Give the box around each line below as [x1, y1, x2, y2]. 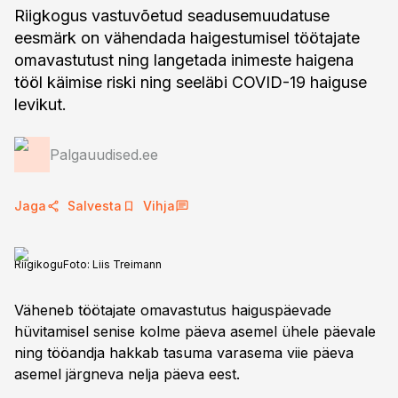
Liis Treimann [92, 258, 162, 271]
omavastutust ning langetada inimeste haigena [14, 51, 354, 69]
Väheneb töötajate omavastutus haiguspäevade [14, 301, 331, 319]
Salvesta [68, 198, 122, 213]
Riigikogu [14, 258, 63, 271]
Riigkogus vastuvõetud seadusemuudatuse [14, 6, 330, 25]
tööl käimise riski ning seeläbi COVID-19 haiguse [14, 73, 367, 92]
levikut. [14, 95, 67, 114]
